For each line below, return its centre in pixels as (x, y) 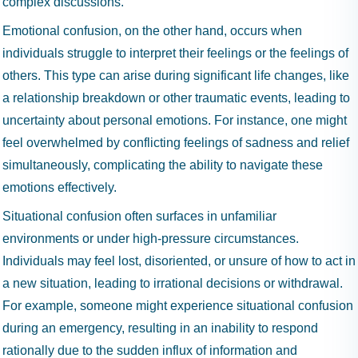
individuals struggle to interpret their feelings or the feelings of (175, 53)
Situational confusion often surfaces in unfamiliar (139, 216)
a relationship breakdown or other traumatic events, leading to (176, 98)
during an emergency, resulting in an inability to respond (160, 328)
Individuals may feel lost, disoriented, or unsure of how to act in (179, 261)
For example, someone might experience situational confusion (178, 306)
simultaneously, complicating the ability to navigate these (163, 165)
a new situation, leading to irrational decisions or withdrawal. (173, 283)
